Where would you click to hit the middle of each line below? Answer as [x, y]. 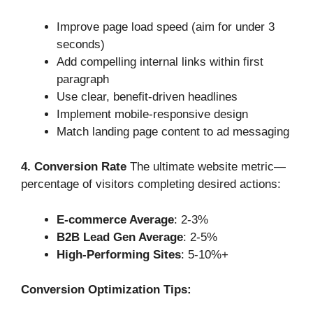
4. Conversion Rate [74, 167]
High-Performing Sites [119, 254]
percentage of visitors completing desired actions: [151, 184]
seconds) [81, 44]
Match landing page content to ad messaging [173, 131]
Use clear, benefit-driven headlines [147, 96]
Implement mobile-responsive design [152, 114]
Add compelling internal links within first [160, 61]
